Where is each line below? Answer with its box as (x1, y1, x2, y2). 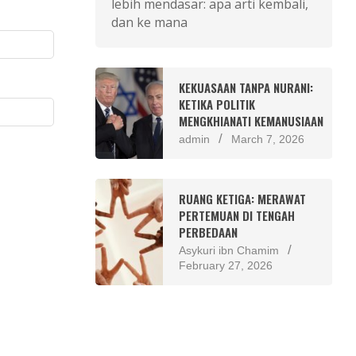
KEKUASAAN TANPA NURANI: (178, 78, 313, 96)
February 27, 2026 (178, 258, 273, 272)
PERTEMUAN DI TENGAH (178, 206, 295, 224)
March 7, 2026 (230, 132, 304, 145)
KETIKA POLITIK (178, 95, 255, 113)
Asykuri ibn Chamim (178, 243, 279, 257)
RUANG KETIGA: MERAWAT (178, 189, 306, 207)
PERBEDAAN (178, 222, 238, 241)
